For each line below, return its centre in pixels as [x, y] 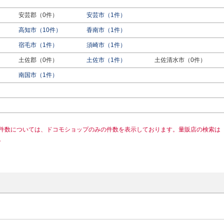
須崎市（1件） [106, 45]
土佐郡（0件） [38, 60]
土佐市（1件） [106, 60]
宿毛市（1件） [38, 45]
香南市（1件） [106, 30]
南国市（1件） [38, 75]
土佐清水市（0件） [180, 60]
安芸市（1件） [106, 15]
